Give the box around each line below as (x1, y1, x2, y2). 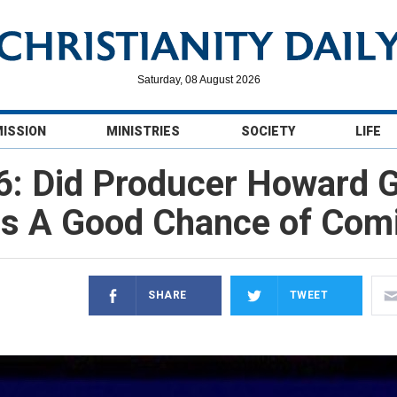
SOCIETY (240, 124, 295, 138)
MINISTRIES (106, 124, 181, 138)
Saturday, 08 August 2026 (136, 74, 261, 86)
